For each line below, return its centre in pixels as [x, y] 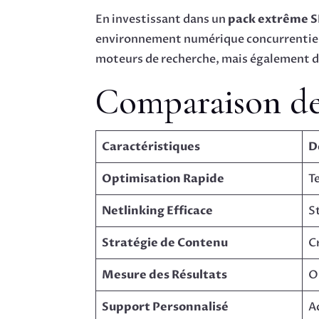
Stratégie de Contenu [165, 243]
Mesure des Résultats [165, 275]
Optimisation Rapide [163, 179]
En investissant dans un [162, 20]
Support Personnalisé [166, 307]
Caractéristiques [151, 147]
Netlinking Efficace [158, 211]
